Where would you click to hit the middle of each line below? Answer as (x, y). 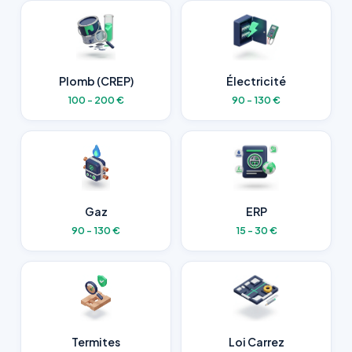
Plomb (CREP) (96, 81)
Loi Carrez (256, 342)
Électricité (256, 81)
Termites (96, 342)
